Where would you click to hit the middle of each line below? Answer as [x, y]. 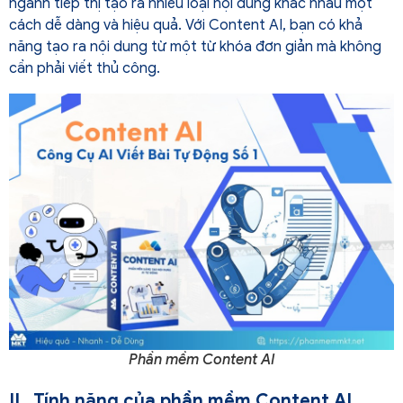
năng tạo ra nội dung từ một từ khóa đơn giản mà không [195, 46]
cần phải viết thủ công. [85, 68]
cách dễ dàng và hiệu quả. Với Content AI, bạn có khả [186, 25]
